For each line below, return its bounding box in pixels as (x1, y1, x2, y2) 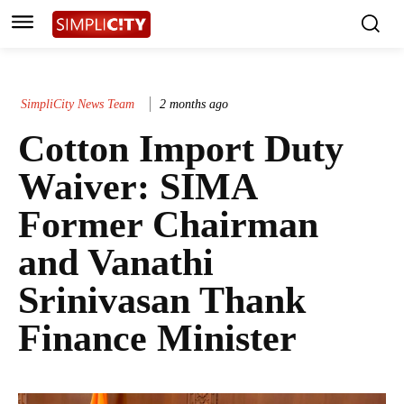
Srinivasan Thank (18, 280, 306, 322)
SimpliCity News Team (21, 96, 134, 111)
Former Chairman (18, 204, 318, 246)
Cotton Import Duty (18, 128, 344, 170)
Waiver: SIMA (18, 166, 256, 208)
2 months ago (160, 96, 228, 111)
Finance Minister (18, 317, 297, 360)
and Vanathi (18, 242, 214, 284)
